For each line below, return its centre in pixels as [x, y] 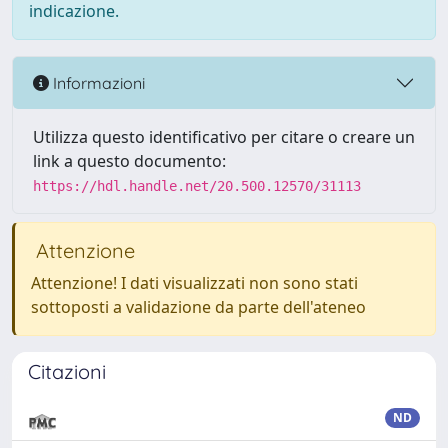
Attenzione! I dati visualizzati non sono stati [194, 283]
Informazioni [97, 82]
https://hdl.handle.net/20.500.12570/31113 [197, 186]
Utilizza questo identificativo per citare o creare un [224, 137]
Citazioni [67, 371]
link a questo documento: [129, 161]
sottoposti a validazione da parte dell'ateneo [198, 307]
